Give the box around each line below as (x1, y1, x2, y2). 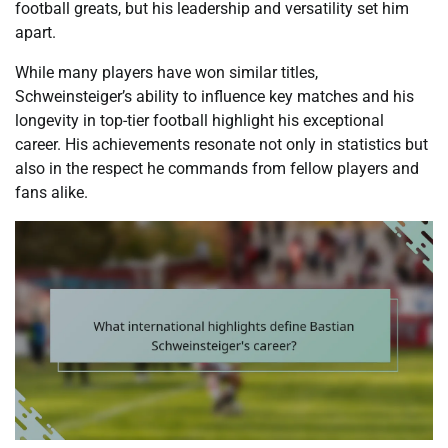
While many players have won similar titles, (15, 62, 318, 82)
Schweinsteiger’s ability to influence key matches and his (15, 86, 414, 106)
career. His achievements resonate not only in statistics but (15, 134, 428, 154)
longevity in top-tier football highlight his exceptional (15, 110, 384, 130)
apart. (15, 22, 56, 42)
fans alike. (15, 182, 88, 202)
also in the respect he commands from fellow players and (15, 158, 419, 178)
